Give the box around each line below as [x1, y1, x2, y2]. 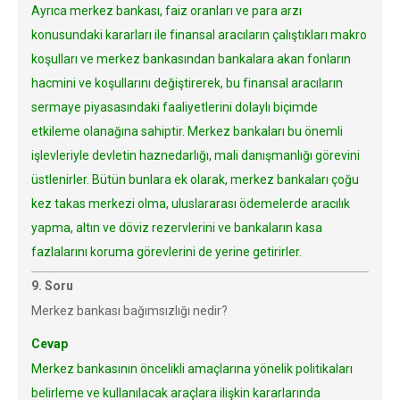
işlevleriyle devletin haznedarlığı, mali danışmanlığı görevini [31, 148, 360, 162]
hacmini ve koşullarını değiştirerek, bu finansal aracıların [31, 76, 343, 90]
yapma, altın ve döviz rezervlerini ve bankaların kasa [31, 221, 322, 235]
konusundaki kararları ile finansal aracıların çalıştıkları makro [31, 28, 367, 42]
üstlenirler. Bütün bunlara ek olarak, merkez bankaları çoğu [31, 172, 359, 187]
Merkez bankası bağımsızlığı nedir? [31, 304, 228, 318]
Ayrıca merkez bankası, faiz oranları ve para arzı [31, 4, 302, 18]
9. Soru [31, 279, 73, 293]
